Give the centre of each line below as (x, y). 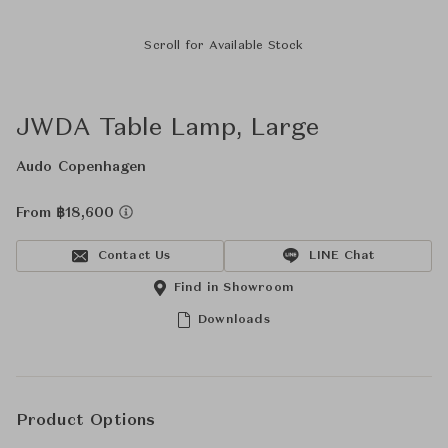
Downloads (234, 320)
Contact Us (134, 256)
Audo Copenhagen (81, 167)
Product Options (86, 421)
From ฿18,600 (67, 213)
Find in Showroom (234, 288)
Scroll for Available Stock (224, 46)
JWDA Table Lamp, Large (167, 129)
